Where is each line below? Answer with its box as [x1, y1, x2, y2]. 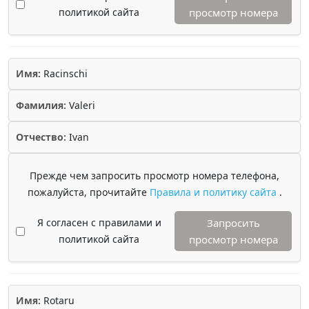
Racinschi [41, 67, 88, 80]
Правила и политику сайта [149, 186, 279, 199]
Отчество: [16, 130, 66, 143]
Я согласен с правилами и [37, 216, 161, 229]
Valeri [66, 99, 95, 112]
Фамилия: [16, 99, 66, 112]
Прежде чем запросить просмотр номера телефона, [30, 169, 279, 182]
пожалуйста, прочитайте [27, 186, 150, 199]
